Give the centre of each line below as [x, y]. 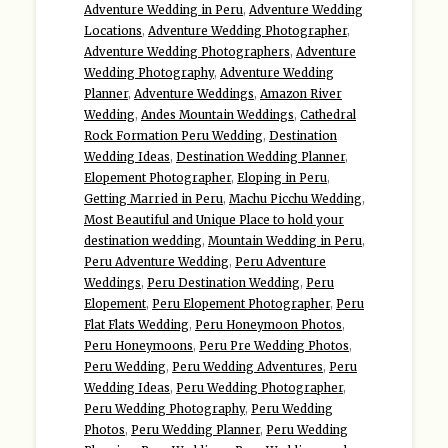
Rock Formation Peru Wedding [173, 135]
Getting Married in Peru [153, 198]
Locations [113, 30]
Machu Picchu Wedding [295, 198]
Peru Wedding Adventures [247, 366]
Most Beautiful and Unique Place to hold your [214, 219]
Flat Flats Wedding [136, 324]
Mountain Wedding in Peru [285, 240]
